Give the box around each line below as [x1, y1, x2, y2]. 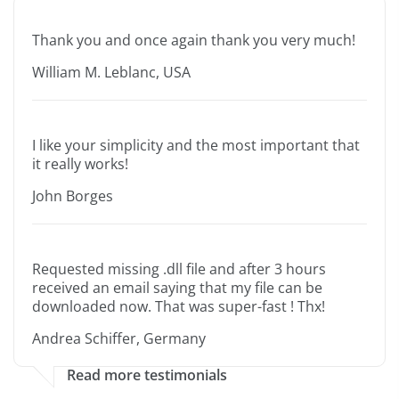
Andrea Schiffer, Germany [32, 329, 206, 349]
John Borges [32, 186, 113, 207]
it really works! [32, 154, 128, 175]
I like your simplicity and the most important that [32, 135, 360, 156]
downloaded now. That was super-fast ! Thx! [32, 297, 325, 317]
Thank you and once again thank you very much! [32, 30, 355, 51]
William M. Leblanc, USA [32, 62, 191, 83]
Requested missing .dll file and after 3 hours [32, 259, 326, 280]
